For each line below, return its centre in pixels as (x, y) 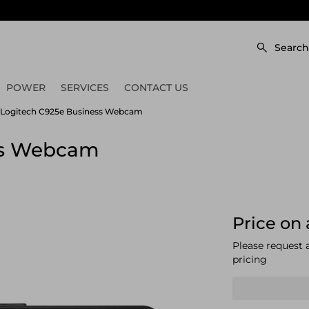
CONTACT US (156, 88)
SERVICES (85, 88)
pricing (249, 259)
